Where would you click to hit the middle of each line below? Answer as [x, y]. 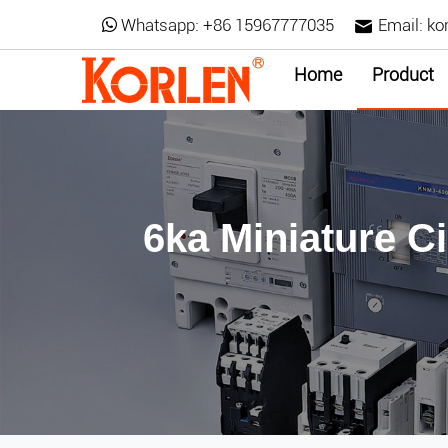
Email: [400, 25]
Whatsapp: [160, 25]
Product [402, 74]
